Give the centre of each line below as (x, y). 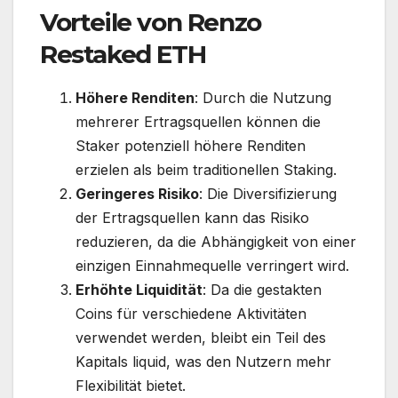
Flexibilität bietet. (131, 385)
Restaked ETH (123, 54)
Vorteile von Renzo (151, 22)
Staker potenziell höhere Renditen (191, 145)
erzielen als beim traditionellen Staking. (206, 169)
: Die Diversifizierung (268, 193)
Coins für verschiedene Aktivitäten (191, 313)
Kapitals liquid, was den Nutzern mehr (203, 361)
